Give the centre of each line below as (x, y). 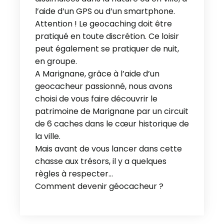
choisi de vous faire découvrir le (96, 99)
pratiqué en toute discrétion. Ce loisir (107, 36)
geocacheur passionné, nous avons (104, 86)
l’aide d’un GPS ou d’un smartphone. (105, 11)
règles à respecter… (74, 174)
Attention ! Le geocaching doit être (103, 24)
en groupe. (56, 61)
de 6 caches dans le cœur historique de (112, 124)
